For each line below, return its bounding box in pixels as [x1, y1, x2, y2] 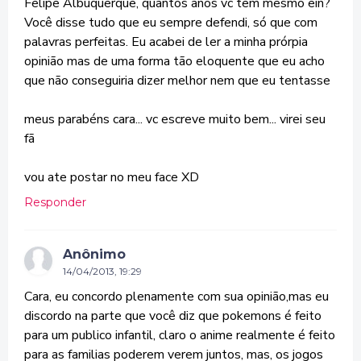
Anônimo [63, 247, 126, 262]
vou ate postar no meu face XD [24, 168, 199, 186]
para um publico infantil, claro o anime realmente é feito [24, 326, 335, 344]
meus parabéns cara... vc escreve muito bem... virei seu [24, 110, 326, 128]
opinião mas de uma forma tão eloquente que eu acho [24, 52, 325, 70]
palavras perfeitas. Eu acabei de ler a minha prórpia [24, 33, 308, 51]
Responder [24, 195, 86, 210]
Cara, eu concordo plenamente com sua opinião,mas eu [24, 288, 329, 305]
